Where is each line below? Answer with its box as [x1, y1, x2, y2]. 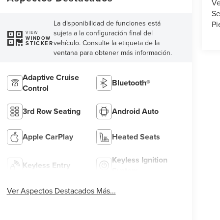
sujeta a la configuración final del [54, 28, 153, 38]
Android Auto [112, 105, 159, 117]
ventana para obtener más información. [54, 48, 172, 58]
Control [22, 82, 49, 94]
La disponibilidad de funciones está [54, 18, 161, 28]
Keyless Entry [22, 159, 70, 171]
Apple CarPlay [22, 131, 73, 142]
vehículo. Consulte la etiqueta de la [54, 38, 160, 48]
